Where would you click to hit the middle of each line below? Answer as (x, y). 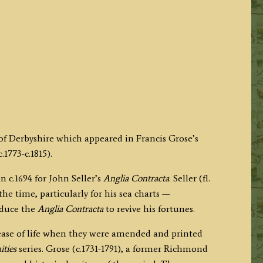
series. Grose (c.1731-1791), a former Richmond (112, 248)
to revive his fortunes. (149, 208)
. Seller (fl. (189, 178)
